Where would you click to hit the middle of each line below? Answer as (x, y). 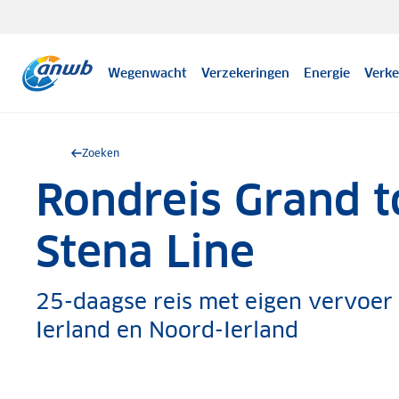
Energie (327, 73)
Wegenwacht (148, 73)
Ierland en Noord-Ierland (167, 330)
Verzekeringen (246, 73)
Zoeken (101, 153)
